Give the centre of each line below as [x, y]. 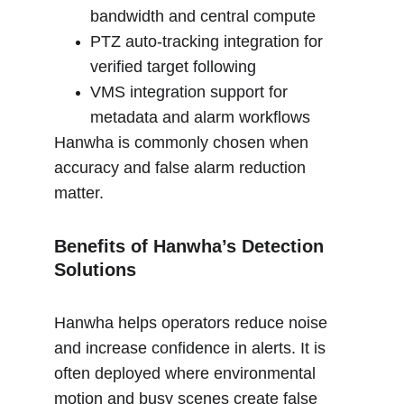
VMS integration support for [191, 92]
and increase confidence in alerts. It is [192, 348]
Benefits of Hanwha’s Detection [192, 246]
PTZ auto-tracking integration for [209, 41]
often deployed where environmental [187, 373]
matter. [79, 193]
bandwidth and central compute [203, 16]
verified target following [173, 67]
